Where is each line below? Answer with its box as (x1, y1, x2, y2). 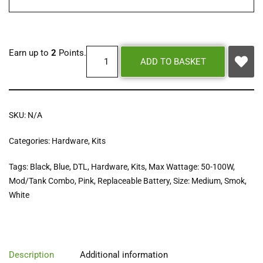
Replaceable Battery (97, 176, 170, 186)
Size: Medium (173, 176, 221, 186)
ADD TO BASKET (140, 56, 206, 68)
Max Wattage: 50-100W (149, 162, 233, 172)
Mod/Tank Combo (9, 176, 75, 186)
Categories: (9, 136, 52, 146)
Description (9, 249, 54, 260)
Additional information (80, 249, 168, 260)
